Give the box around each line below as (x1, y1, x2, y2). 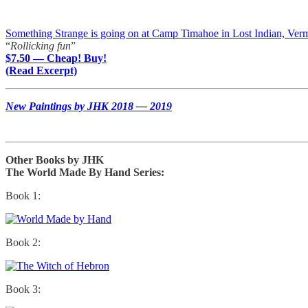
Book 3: (5, 283, 41, 295)
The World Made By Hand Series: (5, 166, 164, 178)
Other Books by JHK (5, 153, 104, 166)
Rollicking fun (10, 39, 71, 52)
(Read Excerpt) (5, 64, 77, 76)
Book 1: (5, 189, 41, 201)
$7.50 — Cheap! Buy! (5, 52, 107, 64)
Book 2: (5, 236, 41, 248)
